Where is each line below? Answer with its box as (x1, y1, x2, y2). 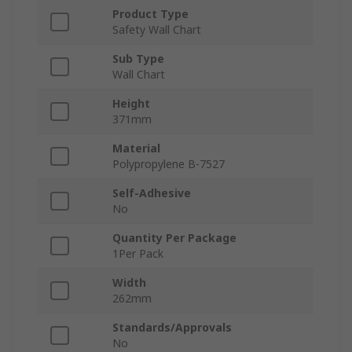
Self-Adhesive (112, 185, 191, 201)
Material (112, 141, 160, 156)
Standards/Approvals (112, 320, 232, 335)
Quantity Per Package (112, 230, 236, 246)
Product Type (112, 6, 189, 22)
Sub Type (112, 51, 164, 67)
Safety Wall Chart (112, 22, 201, 38)
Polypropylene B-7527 (112, 156, 225, 172)
